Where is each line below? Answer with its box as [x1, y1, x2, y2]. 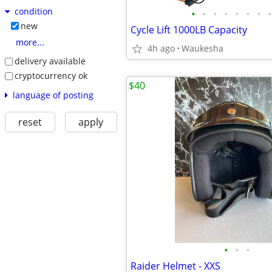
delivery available [14, 55, 86, 67]
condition [14, 5, 53, 18]
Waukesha [182, 42, 223, 54]
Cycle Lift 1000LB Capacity [131, 23, 247, 36]
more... [15, 36, 44, 49]
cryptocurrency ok [14, 69, 87, 81]
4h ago [148, 42, 175, 54]
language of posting [12, 89, 93, 101]
